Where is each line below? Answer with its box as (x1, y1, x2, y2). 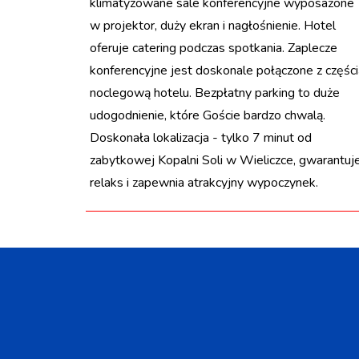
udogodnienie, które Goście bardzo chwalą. (90, 106, 325, 124)
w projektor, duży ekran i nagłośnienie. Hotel (90, 16, 336, 34)
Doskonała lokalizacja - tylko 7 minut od (90, 128, 312, 147)
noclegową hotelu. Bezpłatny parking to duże (90, 83, 340, 102)
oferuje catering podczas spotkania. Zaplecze (90, 38, 337, 57)
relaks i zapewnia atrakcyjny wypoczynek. (90, 173, 318, 192)
